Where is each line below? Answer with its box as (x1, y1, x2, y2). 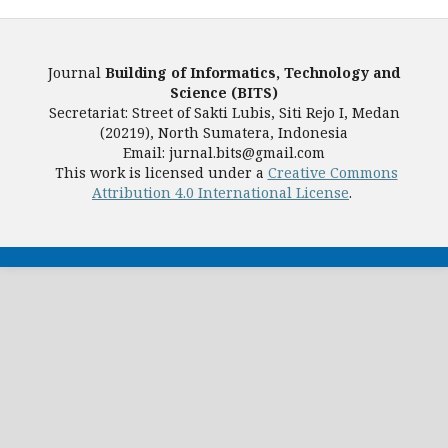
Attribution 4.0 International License (92, 183, 349, 203)
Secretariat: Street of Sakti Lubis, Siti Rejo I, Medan (48, 103, 400, 123)
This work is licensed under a (50, 163, 268, 183)
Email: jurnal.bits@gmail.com (123, 143, 325, 163)
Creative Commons (267, 163, 398, 183)
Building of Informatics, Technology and (101, 63, 400, 83)
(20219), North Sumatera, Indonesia (100, 123, 348, 143)
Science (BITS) (170, 83, 278, 103)
